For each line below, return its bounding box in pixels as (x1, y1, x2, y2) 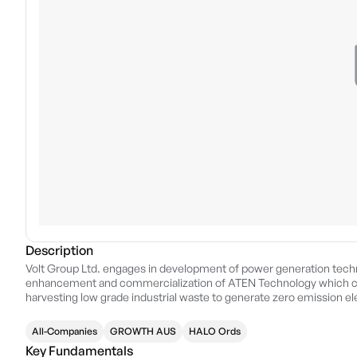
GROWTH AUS (110, 325, 176, 337)
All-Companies (32, 325, 97, 337)
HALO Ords (189, 325, 241, 337)
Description (25, 242, 93, 258)
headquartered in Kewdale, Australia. (25, 304, 208, 318)
